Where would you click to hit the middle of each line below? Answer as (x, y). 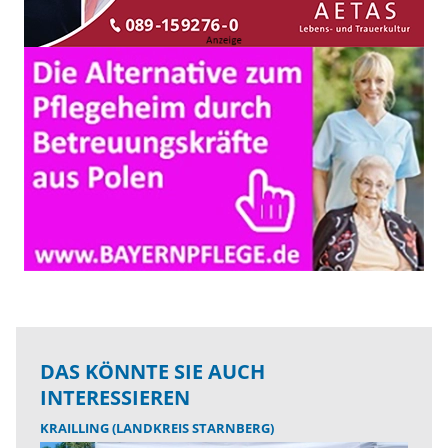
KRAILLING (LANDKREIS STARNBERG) (157, 428)
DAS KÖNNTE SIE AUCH (152, 372)
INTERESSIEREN (115, 398)
